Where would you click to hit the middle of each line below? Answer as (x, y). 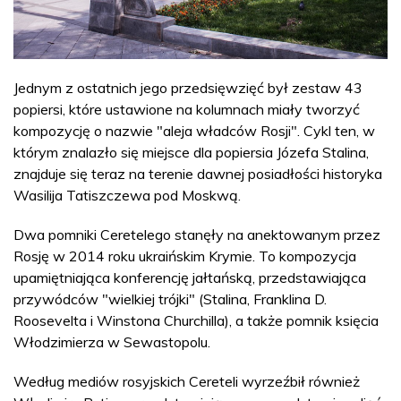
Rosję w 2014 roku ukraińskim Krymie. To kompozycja (185, 256)
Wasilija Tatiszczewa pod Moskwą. (127, 195)
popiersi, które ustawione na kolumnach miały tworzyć (187, 109)
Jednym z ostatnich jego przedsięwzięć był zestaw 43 (188, 87)
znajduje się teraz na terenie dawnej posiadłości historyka (198, 173)
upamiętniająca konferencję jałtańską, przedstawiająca (190, 277)
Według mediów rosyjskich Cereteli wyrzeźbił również (187, 381)
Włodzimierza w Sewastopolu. (112, 341)
